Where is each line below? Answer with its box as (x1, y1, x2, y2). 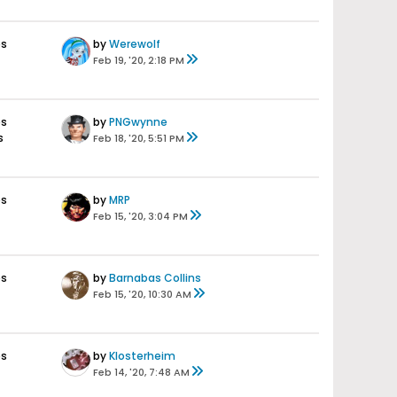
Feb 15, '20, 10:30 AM (93, 287, 191, 301)
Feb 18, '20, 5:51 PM (93, 131, 184, 145)
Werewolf (109, 36, 160, 51)
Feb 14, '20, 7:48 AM (93, 365, 190, 379)
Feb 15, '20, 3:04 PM (93, 209, 188, 223)
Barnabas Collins (109, 270, 201, 285)
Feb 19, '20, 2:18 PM (93, 53, 184, 67)
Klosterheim (109, 348, 175, 363)
